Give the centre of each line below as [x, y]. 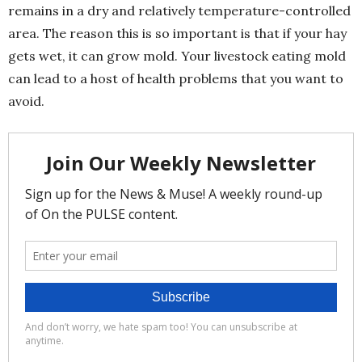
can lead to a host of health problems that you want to [176, 78]
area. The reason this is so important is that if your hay [177, 33]
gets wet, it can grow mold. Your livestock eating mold [177, 55]
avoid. [26, 101]
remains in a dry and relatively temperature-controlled [179, 10]
